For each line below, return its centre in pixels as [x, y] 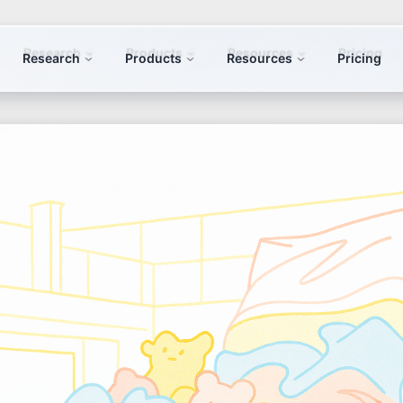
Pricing [359, 58]
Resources [259, 58]
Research [51, 58]
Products [153, 58]
